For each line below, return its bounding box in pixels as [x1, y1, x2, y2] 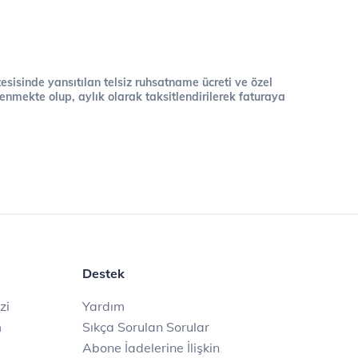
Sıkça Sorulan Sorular [82, 319, 209, 335]
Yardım [82, 298, 125, 314]
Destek [82, 265, 125, 281]
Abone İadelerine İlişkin [82, 340, 220, 356]
